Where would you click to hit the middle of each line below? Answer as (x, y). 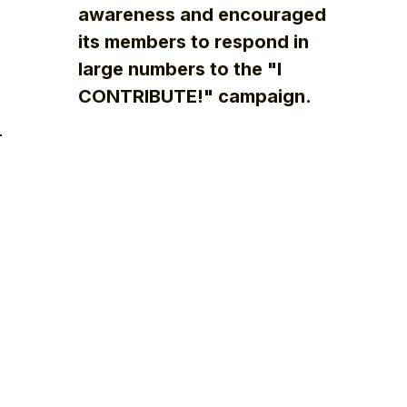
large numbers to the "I (179, 69)
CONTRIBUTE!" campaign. (194, 97)
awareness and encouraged (202, 15)
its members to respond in (193, 42)
